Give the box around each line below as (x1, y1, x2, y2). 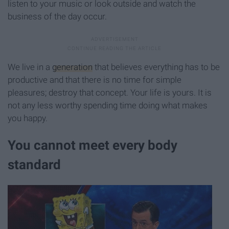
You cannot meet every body (8, 137, 177, 153)
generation (52, 61, 93, 72)
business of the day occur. (8, 11, 107, 21)
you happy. (8, 112, 48, 123)
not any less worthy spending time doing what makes (8, 100, 208, 110)
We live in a (8, 61, 52, 72)
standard (8, 156, 61, 172)
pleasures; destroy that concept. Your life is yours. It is (8, 87, 212, 98)
